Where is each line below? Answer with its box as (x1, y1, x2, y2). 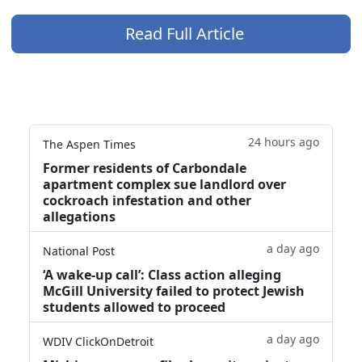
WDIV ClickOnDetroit (43, 333, 154, 349)
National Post (43, 242, 115, 259)
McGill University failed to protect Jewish (43, 281, 305, 300)
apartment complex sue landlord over (43, 175, 286, 193)
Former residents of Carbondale (43, 158, 246, 177)
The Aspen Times (43, 136, 136, 152)
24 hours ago (248, 133, 319, 149)
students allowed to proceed (43, 297, 225, 316)
